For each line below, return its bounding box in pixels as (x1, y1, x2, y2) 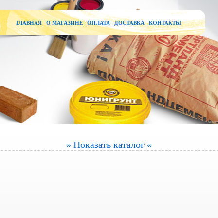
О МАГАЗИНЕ (46, 20, 83, 26)
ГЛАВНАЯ (16, 20, 42, 26)
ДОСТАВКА (114, 20, 145, 26)
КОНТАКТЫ (149, 20, 182, 26)
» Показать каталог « (66, 139, 152, 150)
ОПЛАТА (87, 20, 110, 26)
